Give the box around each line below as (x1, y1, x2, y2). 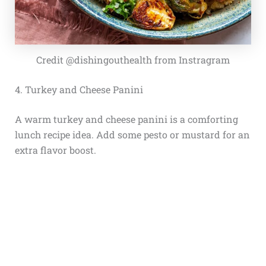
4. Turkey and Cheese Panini (14, 83, 143, 96)
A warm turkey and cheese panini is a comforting (14, 113, 238, 126)
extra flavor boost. (14, 144, 96, 157)
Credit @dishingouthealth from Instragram (36, 53, 230, 66)
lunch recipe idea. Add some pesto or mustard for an (14, 128, 250, 141)
